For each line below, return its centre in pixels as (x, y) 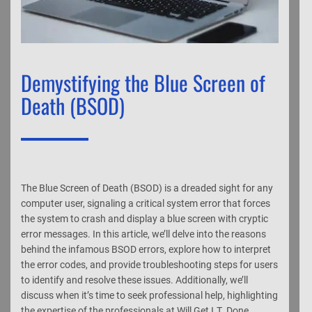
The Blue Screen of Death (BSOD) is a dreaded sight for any (147, 188)
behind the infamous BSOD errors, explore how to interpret (146, 249)
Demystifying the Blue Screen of (143, 82)
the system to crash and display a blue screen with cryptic (145, 218)
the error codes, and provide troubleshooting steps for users (149, 264)
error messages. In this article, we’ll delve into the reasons (143, 234)
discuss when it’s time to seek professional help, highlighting (149, 295)
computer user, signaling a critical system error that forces (146, 203)
